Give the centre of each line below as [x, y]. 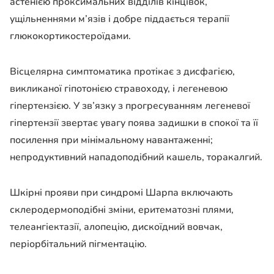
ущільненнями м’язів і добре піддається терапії [120, 19]
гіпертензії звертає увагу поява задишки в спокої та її [134, 123]
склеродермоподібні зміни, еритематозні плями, [122, 210]
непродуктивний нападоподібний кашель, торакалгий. [136, 157]
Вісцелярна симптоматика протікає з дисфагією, [122, 72]
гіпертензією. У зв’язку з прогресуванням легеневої [130, 106]
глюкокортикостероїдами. [70, 36]
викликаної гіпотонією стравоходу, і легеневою [119, 89]
